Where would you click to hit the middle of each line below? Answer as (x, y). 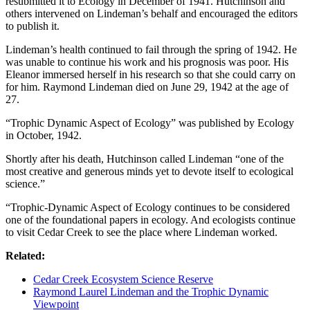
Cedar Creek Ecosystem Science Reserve (123, 280)
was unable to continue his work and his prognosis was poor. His (147, 62)
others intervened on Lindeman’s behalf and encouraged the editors (152, 14)
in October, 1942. (44, 136)
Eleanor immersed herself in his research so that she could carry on (151, 75)
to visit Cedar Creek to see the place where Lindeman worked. (142, 232)
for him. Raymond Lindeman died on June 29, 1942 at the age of (147, 87)
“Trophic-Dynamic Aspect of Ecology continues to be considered (148, 208)
